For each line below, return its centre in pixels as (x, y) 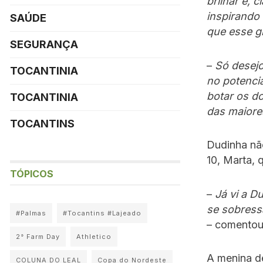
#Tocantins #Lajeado (102, 213)
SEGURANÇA (44, 44)
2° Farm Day (38, 237)
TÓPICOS (32, 174)
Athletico (94, 237)
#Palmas (31, 213)
